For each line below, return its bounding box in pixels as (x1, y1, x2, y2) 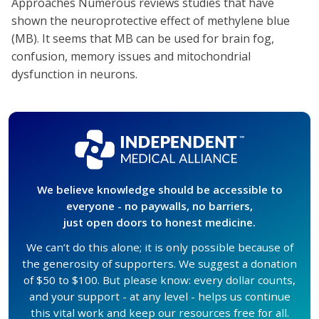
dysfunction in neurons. (11, 66, 137, 82)
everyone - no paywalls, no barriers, (66, 198, 253, 213)
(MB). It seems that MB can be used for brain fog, (11, 31, 274, 46)
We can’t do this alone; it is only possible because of (26, 239, 293, 254)
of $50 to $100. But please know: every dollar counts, (23, 272, 296, 287)
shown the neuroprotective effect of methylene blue (11, 13, 290, 28)
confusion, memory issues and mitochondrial (11, 48, 251, 64)
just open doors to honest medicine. (63, 214, 256, 229)
